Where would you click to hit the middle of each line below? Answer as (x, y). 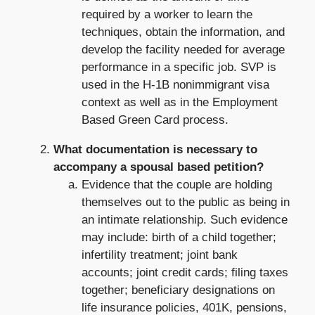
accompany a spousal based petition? (158, 167)
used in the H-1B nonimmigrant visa (175, 84)
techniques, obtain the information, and (183, 32)
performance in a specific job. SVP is (179, 67)
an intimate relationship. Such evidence (184, 219)
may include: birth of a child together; (179, 237)
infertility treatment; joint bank (159, 255)
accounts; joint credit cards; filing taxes (185, 272)
